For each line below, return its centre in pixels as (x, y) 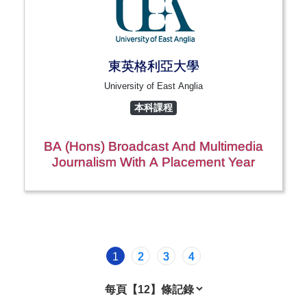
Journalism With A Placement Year (153, 162)
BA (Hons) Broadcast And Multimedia (153, 147)
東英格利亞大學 (153, 66)
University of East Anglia (153, 86)
